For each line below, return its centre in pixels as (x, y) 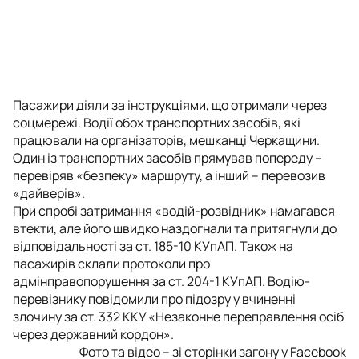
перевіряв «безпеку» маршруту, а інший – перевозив (169, 175)
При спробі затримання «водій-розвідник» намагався (174, 210)
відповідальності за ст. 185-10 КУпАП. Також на (153, 246)
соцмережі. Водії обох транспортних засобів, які (157, 122)
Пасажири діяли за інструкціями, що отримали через (170, 105)
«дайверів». (49, 193)
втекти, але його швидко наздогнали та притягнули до (175, 228)
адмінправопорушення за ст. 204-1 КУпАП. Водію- (161, 281)
